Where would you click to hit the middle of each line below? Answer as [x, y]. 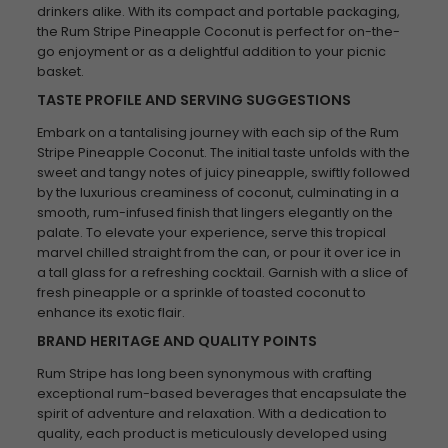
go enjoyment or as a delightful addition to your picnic [211, 51]
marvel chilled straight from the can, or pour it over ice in [218, 252]
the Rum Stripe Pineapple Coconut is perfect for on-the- [218, 31]
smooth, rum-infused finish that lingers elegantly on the [214, 212]
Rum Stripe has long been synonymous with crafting [204, 373]
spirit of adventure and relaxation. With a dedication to [211, 413]
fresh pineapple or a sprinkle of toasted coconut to [201, 292]
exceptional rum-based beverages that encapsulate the [221, 393]
